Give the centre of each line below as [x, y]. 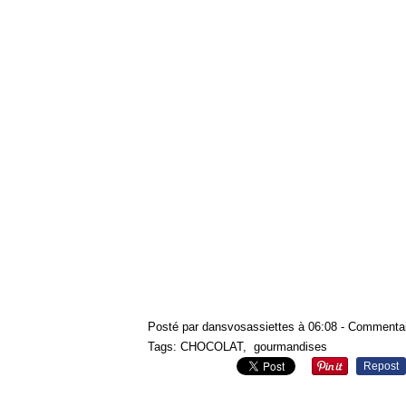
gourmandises [290, 347]
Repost [381, 366]
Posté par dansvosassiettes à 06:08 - [248, 327]
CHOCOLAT [212, 347]
